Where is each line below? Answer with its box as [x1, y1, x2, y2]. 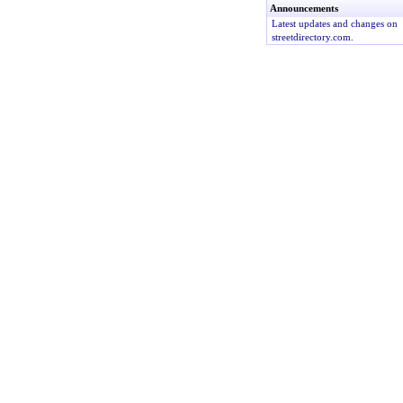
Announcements [269, 3, 338, 13]
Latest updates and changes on [271, 18, 398, 29]
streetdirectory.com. [271, 31, 354, 42]
